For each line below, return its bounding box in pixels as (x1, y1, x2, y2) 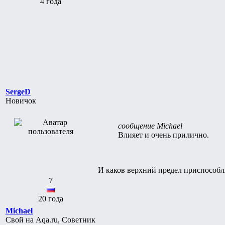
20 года (38, 194, 63, 203)
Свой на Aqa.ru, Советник (6, 215, 95, 224)
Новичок (6, 96, 36, 105)
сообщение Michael (118, 121, 182, 130)
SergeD (6, 87, 31, 96)
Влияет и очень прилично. (118, 130, 209, 139)
